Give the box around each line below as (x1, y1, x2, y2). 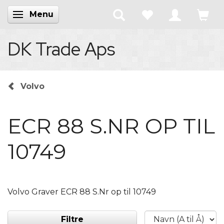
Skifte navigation (19, 11, 92, 20)
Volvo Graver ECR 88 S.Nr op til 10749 (7, 186, 156, 196)
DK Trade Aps (7, 37, 115, 61)
